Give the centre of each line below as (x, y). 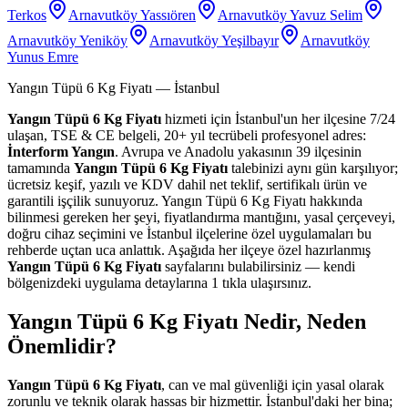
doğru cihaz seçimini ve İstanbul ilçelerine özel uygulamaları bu (189, 234)
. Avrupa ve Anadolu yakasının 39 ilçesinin (238, 152)
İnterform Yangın (61, 152)
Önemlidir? (62, 347)
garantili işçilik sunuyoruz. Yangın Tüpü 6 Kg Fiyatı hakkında (185, 201)
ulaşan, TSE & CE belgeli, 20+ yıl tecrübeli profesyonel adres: (187, 136)
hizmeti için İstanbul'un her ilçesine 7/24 (278, 119)
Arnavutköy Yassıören (132, 15)
